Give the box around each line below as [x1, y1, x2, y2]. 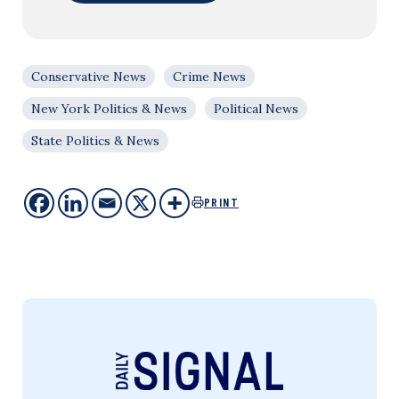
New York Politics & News [31, 100, 187, 117]
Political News [214, 100, 298, 117]
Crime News [173, 68, 246, 85]
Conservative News [31, 68, 146, 85]
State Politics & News [31, 132, 159, 149]
